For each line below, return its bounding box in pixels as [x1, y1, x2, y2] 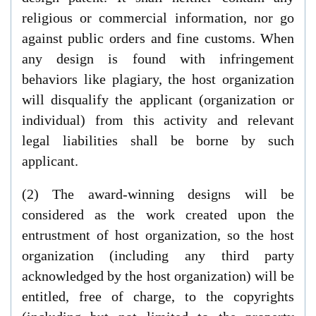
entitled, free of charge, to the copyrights [21, 288, 295, 304]
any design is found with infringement [21, 50, 295, 66]
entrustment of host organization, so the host [21, 226, 295, 243]
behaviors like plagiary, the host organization [21, 71, 295, 87]
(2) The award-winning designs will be [21, 186, 295, 202]
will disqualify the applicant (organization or [21, 91, 295, 107]
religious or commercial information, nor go [21, 9, 295, 25]
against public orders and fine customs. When [21, 30, 295, 46]
